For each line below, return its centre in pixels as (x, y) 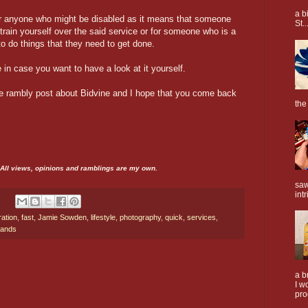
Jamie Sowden (62, 218)
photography (140, 218)
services (201, 218)
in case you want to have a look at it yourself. (95, 68)
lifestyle (103, 218)
